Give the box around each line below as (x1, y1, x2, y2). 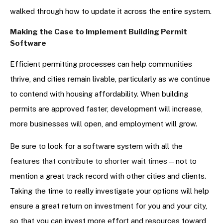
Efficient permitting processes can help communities (10, 60, 192, 69)
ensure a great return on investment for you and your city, (10, 202, 207, 211)
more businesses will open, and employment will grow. (10, 119, 199, 128)
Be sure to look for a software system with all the (10, 142, 183, 151)
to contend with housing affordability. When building (10, 90, 188, 99)
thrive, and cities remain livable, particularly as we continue (10, 75, 210, 84)
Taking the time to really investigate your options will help (10, 187, 209, 196)
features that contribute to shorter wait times (10, 157, 167, 166)
